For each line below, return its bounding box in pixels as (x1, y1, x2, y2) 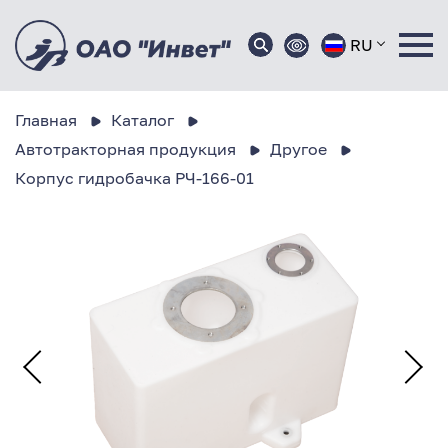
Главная (15, 109, 77, 130)
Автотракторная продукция (15, 138, 236, 159)
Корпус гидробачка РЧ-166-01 (15, 167, 254, 188)
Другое (270, 138, 327, 159)
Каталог (111, 109, 174, 130)
